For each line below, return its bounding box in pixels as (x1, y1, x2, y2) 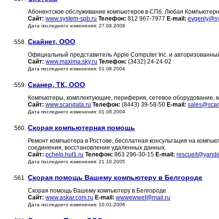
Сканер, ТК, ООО (28, 81, 86, 89)
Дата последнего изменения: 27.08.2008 (28, 23, 126, 29)
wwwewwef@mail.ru (116, 194, 171, 201)
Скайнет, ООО (28, 38, 76, 46)
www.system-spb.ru (45, 15, 97, 22)
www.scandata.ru (45, 101, 91, 109)
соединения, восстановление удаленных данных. (28, 144, 167, 152)
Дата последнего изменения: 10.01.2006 (28, 202, 126, 208)
